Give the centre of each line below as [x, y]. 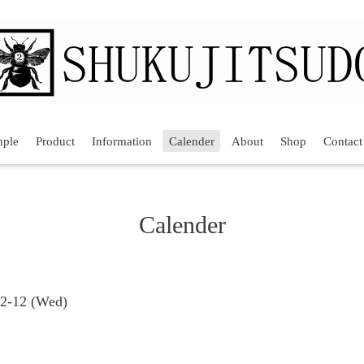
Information [121, 141]
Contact [342, 141]
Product [55, 141]
